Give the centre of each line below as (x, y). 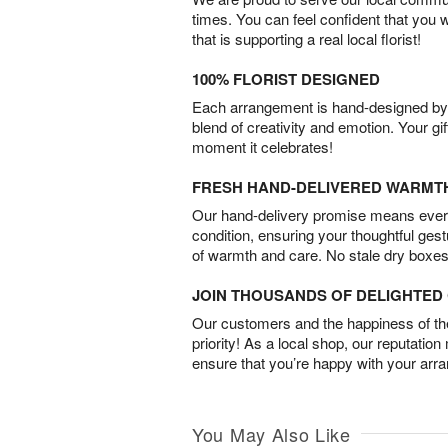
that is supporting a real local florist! (306, 38)
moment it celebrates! (262, 146)
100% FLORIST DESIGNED (286, 78)
